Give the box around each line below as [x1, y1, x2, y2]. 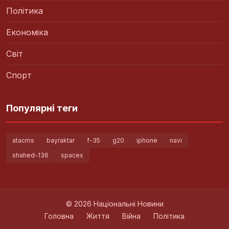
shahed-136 [12, 151, 49, 159]
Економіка [6, 27, 48, 37]
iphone [136, 136, 157, 144]
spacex [61, 151, 83, 159]
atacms [12, 136, 34, 144]
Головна [44, 211, 74, 220]
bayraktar [47, 136, 75, 144]
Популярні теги [6, 102, 78, 113]
